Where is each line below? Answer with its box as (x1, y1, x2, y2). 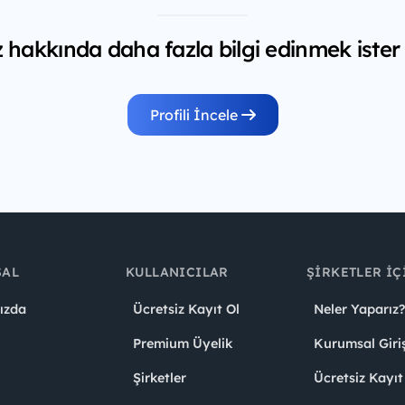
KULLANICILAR (126, 264, 229, 281)
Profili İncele (149, 106, 241, 125)
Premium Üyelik (133, 335, 232, 353)
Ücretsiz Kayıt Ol (133, 301, 240, 318)
